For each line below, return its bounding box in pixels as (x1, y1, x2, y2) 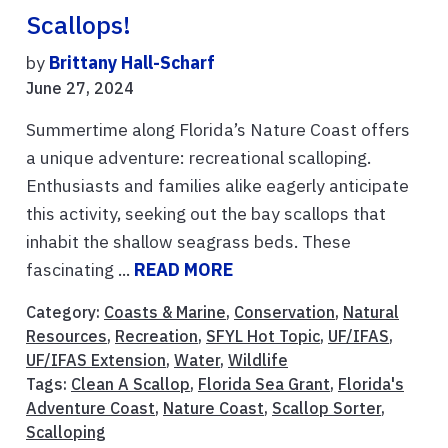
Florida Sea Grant (198, 373, 330, 394)
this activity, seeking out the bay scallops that (26, 201, 386, 225)
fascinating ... (26, 257, 134, 281)
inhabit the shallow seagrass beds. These (26, 229, 351, 253)
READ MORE (134, 257, 233, 281)
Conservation (234, 301, 335, 322)
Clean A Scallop (71, 373, 190, 394)
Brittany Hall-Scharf (49, 50, 215, 74)
